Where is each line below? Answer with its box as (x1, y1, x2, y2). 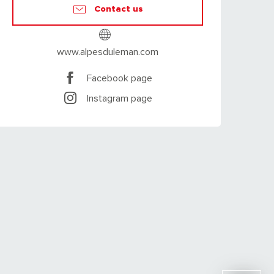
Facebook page (87, 72, 152, 84)
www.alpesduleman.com (57, 46, 158, 59)
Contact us (94, 3, 143, 14)
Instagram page (87, 92, 152, 105)
